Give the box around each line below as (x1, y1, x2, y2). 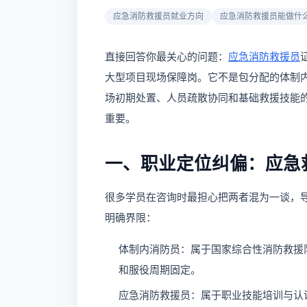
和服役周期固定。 (119, 262, 201, 276)
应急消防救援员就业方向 (113, 11, 204, 22)
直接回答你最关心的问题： (105, 50, 228, 64)
